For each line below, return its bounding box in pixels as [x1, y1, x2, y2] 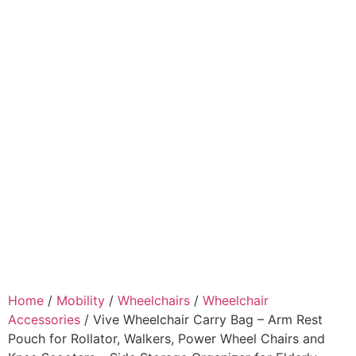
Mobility [56, 292, 105, 308]
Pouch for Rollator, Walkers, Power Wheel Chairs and [8, 331, 325, 346]
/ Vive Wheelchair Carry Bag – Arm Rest [80, 311, 323, 327]
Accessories [8, 311, 80, 327]
